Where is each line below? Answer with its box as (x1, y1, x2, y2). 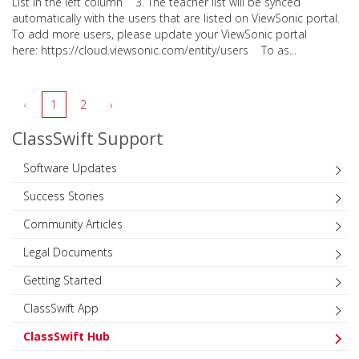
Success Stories (23, 188, 104, 204)
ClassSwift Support (12, 127, 163, 150)
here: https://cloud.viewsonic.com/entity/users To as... (12, 42, 296, 58)
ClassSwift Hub (23, 328, 110, 344)
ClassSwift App (23, 300, 99, 316)
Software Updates (23, 159, 117, 175)
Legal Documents (23, 244, 113, 260)
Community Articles (23, 216, 123, 232)
